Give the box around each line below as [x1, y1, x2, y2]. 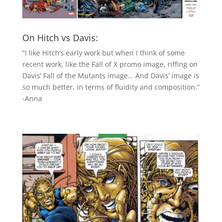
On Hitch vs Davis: [22, 31, 98, 44]
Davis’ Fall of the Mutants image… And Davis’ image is [22, 70, 199, 80]
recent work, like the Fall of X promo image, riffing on [22, 59, 198, 69]
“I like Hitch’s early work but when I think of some [22, 48, 185, 57]
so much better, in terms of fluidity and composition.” [22, 82, 200, 92]
